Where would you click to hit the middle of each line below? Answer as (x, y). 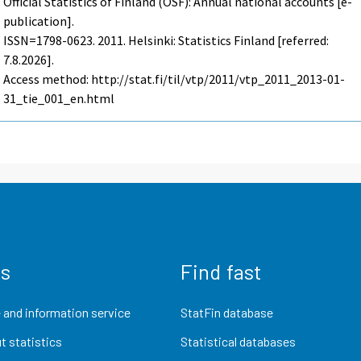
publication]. (39, 21)
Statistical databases (238, 341)
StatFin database (227, 313)
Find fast (221, 272)
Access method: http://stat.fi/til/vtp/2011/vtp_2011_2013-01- (174, 79)
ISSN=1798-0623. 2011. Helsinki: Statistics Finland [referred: (166, 41)
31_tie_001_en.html (59, 99)
